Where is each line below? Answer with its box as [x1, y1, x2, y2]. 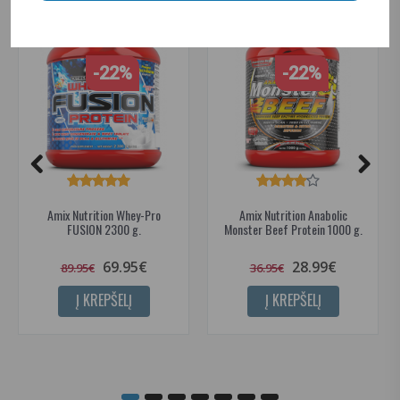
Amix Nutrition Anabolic [238, 205, 347, 225]
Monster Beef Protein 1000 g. [223, 220, 362, 239]
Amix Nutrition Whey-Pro [46, 205, 161, 225]
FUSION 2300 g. [66, 220, 141, 239]
